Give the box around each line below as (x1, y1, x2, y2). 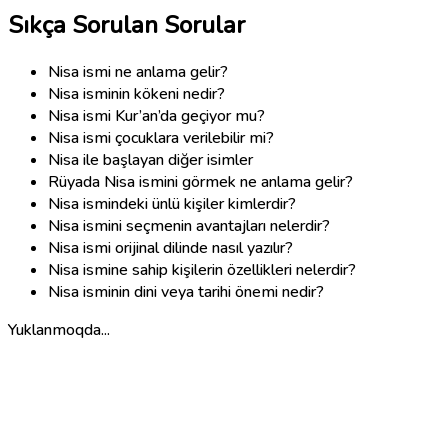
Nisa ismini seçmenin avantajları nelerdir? (48, 214, 330, 237)
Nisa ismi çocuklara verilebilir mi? (48, 126, 274, 149)
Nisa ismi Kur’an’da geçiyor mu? (48, 104, 265, 127)
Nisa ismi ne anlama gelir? (48, 60, 228, 83)
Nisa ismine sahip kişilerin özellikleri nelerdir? (48, 258, 356, 281)
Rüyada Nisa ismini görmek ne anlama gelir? (48, 170, 353, 193)
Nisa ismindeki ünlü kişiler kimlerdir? (48, 192, 296, 215)
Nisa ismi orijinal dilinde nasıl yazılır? (48, 236, 293, 259)
